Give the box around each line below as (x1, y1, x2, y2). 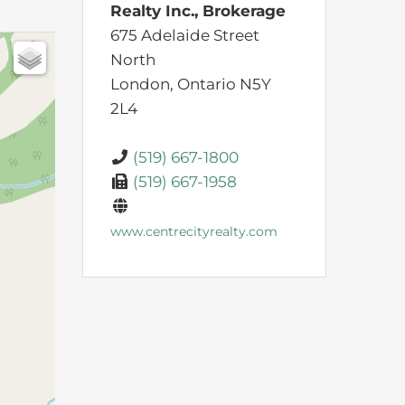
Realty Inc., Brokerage (110, 2, 286, 21)
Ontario (177, 75, 236, 94)
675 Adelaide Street (110, 26, 259, 45)
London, (110, 75, 177, 94)
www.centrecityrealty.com (110, 224, 278, 240)
